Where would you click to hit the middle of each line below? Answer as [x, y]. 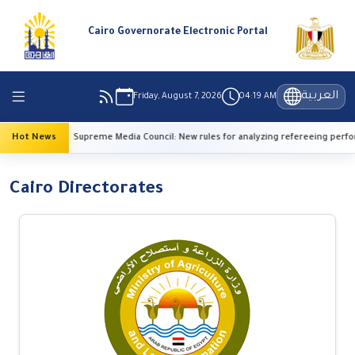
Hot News [34, 138]
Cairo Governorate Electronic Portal [177, 32]
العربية [320, 97]
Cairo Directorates [86, 190]
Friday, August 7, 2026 [177, 97]
